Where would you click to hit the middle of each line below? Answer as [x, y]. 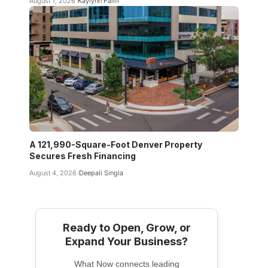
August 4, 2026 [53, 173]
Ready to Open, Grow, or [127, 227]
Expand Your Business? [127, 241]
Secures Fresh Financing [83, 156]
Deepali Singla [101, 173]
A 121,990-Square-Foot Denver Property [116, 144]
